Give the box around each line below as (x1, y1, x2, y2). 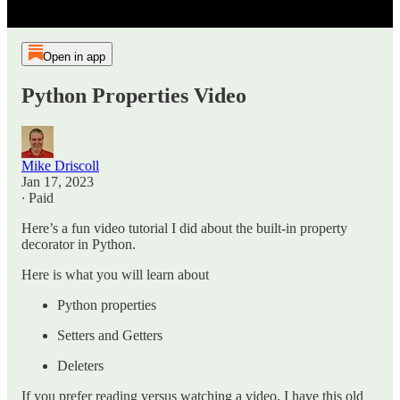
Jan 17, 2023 (21, 174, 94, 189)
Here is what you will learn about (21, 267, 209, 282)
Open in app (42, 50, 105, 64)
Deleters (57, 358, 104, 373)
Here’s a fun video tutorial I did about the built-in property (21, 221, 347, 236)
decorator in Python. (21, 237, 136, 252)
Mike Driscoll (21, 158, 99, 173)
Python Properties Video (21, 84, 246, 108)
